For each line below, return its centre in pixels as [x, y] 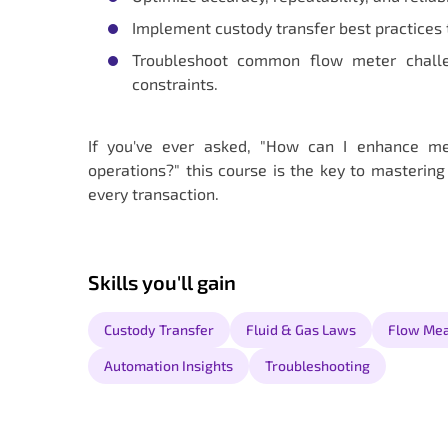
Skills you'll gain [162, 282]
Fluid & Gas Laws [301, 330]
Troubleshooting [317, 366]
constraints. [175, 83]
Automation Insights [168, 366]
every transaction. [153, 193]
